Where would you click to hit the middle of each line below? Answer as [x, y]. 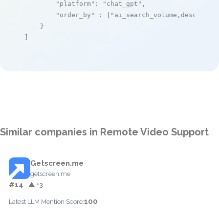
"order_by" [75, 15]
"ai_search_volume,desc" [155, 15]
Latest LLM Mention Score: [46, 201]
